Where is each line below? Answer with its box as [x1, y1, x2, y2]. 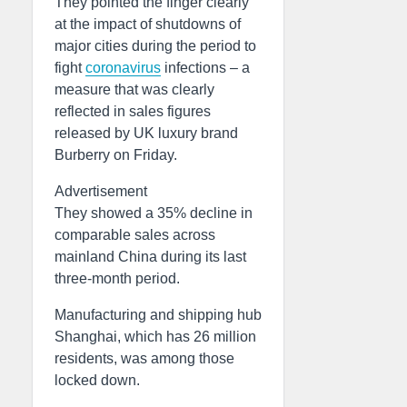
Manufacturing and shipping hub [55, 307, 262, 323]
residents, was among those [55, 351, 234, 366]
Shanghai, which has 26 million [55, 329, 256, 344]
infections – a [161, 60, 250, 75]
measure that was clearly [55, 82, 214, 97]
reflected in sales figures [55, 104, 211, 119]
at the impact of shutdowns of [55, 16, 241, 32]
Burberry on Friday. [55, 147, 177, 163]
